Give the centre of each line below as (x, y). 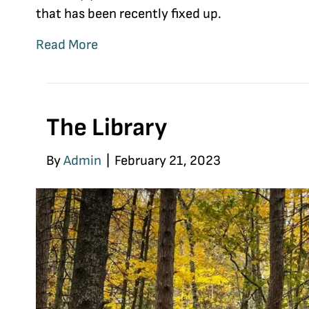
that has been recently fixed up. (129, 13)
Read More (67, 44)
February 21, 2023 (168, 160)
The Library (107, 128)
